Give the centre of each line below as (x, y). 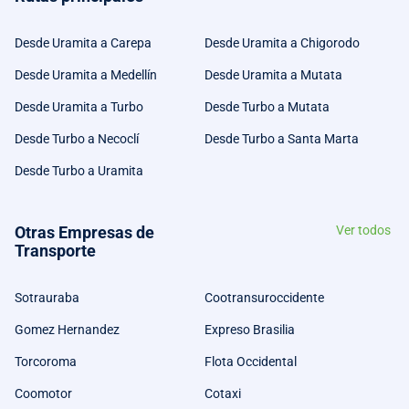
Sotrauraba (47, 298)
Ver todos (363, 230)
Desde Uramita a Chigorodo (282, 43)
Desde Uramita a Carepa (83, 43)
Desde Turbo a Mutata (267, 107)
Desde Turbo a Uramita (79, 171)
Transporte (55, 251)
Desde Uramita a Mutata (273, 75)
